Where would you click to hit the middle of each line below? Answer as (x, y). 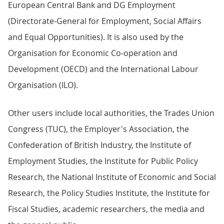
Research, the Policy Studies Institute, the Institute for (109, 193)
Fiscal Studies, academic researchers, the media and (106, 209)
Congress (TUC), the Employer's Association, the (98, 129)
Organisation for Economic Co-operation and (93, 53)
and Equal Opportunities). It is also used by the (96, 37)
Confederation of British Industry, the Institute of (99, 145)
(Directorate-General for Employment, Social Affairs (105, 21)
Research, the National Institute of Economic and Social (112, 177)
